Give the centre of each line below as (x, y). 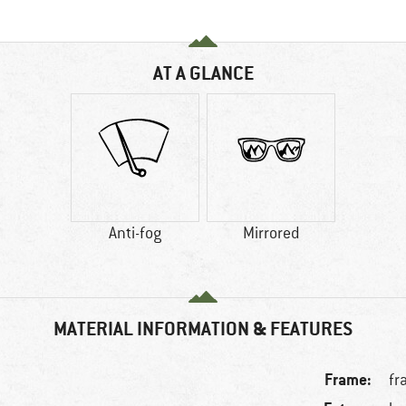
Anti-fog (135, 233)
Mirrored (271, 233)
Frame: (348, 380)
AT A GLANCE (203, 73)
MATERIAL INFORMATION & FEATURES (203, 329)
